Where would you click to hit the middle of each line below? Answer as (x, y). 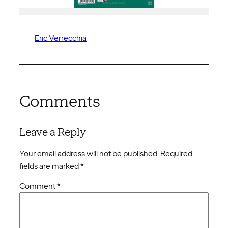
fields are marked (50, 166)
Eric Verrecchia (61, 38)
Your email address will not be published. (89, 154)
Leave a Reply (53, 132)
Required (176, 154)
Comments (60, 102)
